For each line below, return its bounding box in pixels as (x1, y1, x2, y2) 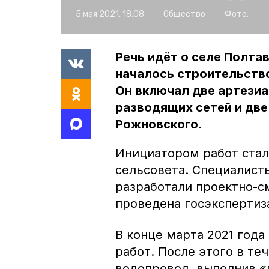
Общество (163, 8, 205, 19)
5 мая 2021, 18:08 (76, 8, 144, 19)
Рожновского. (115, 116, 202, 131)
